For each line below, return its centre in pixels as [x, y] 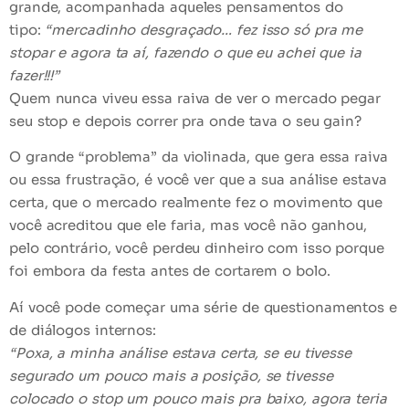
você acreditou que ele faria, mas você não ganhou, [188, 225]
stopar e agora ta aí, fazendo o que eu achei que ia [185, 52]
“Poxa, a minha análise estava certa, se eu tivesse [180, 352]
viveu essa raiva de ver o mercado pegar [239, 98]
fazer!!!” [35, 75]
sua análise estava [324, 180]
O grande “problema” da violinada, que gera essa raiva [199, 157]
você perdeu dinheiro [189, 248]
